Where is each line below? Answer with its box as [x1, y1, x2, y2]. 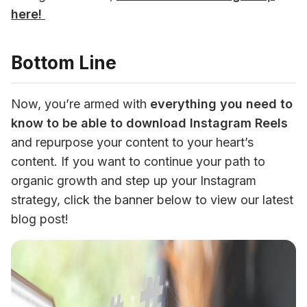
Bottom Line [11, 51, 116, 73]
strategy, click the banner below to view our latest [11, 192, 293, 207]
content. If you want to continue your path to [11, 153, 265, 169]
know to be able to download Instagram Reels [11, 115, 288, 130]
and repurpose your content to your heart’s [11, 134, 254, 149]
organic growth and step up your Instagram [11, 173, 256, 188]
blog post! [11, 211, 69, 226]
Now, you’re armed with [11, 96, 150, 111]
